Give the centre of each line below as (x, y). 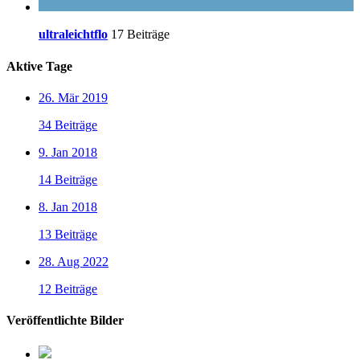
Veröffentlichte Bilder (65, 321)
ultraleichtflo (73, 35)
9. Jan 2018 (68, 152)
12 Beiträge (68, 289)
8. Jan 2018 (68, 207)
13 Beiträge (68, 234)
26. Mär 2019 (73, 98)
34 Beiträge (68, 125)
